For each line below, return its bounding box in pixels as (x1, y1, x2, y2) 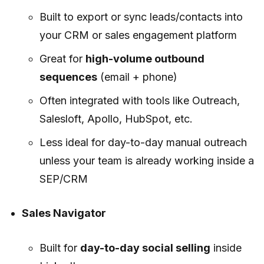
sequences (39, 70, 97, 83)
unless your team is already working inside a (39, 154, 254, 167)
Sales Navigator (22, 206, 107, 219)
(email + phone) (97, 70, 177, 83)
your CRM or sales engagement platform (39, 28, 237, 41)
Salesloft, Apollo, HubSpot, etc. (39, 112, 193, 125)
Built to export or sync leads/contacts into (39, 10, 243, 23)
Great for (39, 52, 85, 65)
